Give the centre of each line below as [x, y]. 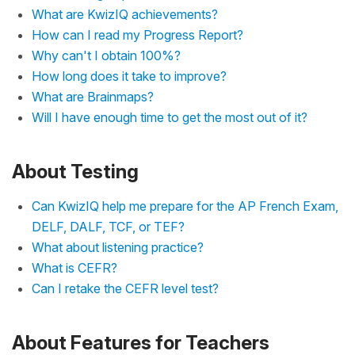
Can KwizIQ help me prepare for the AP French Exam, [185, 206]
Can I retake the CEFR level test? [125, 288]
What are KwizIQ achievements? [125, 14]
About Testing [75, 171]
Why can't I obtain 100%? [106, 55]
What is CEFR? [74, 267]
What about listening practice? [118, 247]
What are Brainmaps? [93, 96]
